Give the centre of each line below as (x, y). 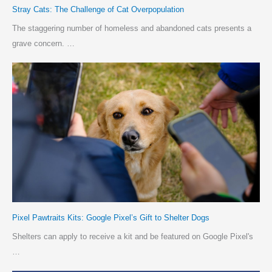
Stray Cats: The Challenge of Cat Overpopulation (98, 9)
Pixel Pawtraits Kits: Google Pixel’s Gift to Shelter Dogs (110, 217)
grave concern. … (43, 43)
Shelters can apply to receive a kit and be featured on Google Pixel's (132, 237)
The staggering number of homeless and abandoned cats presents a (131, 28)
